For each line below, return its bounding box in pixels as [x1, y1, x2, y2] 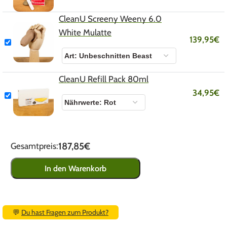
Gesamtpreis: [11, 141, 58, 152]
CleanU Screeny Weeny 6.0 [59, 14, 162, 24]
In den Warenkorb [45, 163, 106, 173]
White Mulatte [59, 27, 111, 38]
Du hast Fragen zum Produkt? [21, 208, 108, 217]
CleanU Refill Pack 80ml [59, 74, 148, 85]
